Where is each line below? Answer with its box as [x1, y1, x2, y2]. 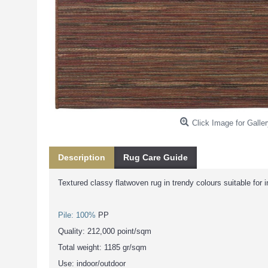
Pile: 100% [58, 211, 96, 220]
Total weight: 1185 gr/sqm [58, 243, 147, 252]
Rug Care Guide [123, 153, 188, 162]
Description [58, 153, 105, 162]
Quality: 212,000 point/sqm [58, 227, 151, 236]
